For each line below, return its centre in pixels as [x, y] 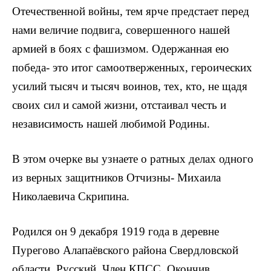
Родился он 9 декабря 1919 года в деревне [116, 232]
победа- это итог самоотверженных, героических [132, 67]
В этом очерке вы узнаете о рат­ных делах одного [133, 159]
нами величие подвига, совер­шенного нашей [121, 30]
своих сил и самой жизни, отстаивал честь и [119, 105]
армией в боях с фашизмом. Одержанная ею [120, 49]
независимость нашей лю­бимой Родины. [111, 124]
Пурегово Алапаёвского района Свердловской [125, 250]
